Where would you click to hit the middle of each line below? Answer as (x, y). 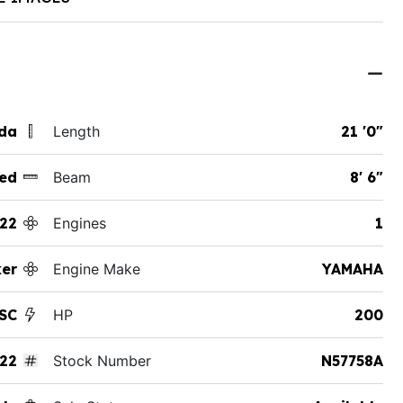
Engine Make (96, 269)
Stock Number (102, 360)
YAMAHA (352, 269)
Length (76, 131)
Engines (79, 223)
